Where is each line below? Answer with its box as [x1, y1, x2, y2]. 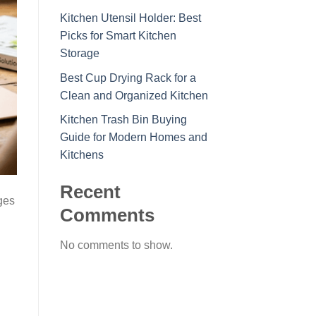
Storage [59, 47, 99, 60]
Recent [59, 182, 121, 202]
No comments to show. [59, 239, 173, 252]
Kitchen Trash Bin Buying [59, 114, 187, 126]
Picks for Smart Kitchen [59, 30, 176, 42]
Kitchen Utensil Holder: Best [59, 12, 201, 25]
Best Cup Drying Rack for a [59, 71, 196, 84]
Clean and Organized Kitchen [59, 89, 208, 102]
